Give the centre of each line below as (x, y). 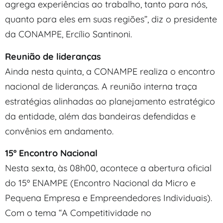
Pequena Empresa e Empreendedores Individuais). (109, 198)
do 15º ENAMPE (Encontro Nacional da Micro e (100, 183)
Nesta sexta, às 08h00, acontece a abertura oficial (108, 168)
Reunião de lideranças (53, 56)
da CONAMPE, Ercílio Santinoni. (68, 34)
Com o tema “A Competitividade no (78, 213)
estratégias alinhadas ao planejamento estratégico (110, 101)
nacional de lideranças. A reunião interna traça (101, 86)
